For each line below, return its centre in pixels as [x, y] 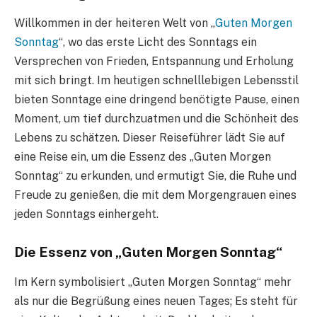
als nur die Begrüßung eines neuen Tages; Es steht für [156, 301]
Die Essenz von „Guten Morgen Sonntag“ [148, 252]
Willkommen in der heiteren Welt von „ [115, 23]
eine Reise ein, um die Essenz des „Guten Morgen [143, 157]
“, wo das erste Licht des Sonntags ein [158, 42]
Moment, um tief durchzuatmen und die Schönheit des [156, 119]
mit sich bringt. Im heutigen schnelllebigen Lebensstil [156, 81]
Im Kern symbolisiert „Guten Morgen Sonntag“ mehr [153, 282]
